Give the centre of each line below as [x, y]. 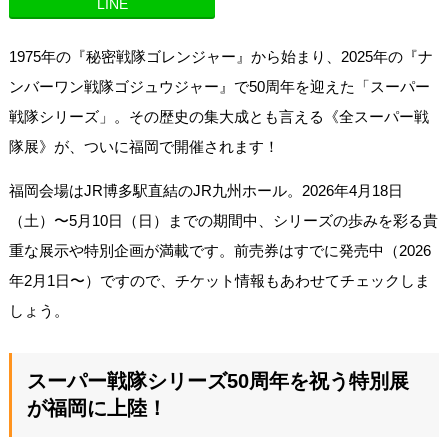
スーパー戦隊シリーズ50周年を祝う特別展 [217, 380]
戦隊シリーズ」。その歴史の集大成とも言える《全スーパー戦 [218, 116]
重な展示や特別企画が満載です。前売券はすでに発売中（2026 [219, 250]
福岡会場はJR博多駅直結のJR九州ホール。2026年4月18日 [205, 190]
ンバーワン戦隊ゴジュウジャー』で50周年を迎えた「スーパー [219, 86]
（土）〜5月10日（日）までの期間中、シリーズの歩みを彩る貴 [223, 220]
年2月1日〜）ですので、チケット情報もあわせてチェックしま [219, 280]
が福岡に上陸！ [96, 407]
